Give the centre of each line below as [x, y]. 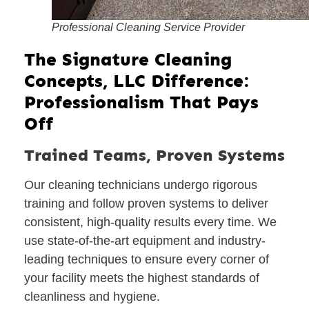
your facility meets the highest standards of [142, 278]
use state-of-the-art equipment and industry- [145, 241]
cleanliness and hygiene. [92, 297]
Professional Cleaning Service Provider [148, 28]
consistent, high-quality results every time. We [150, 222]
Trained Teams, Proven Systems [154, 155]
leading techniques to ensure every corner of [147, 260]
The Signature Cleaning [128, 60]
